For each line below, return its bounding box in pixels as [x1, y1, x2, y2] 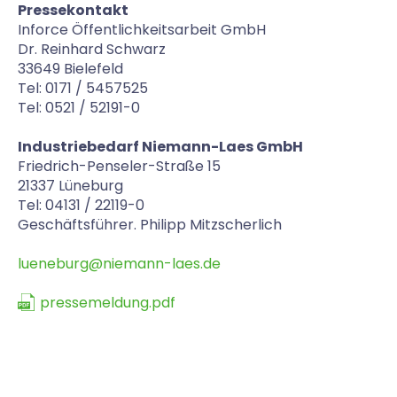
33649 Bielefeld [18, 58, 123, 79]
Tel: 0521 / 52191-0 [18, 97, 140, 118]
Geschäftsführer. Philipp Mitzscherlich [18, 214, 282, 235]
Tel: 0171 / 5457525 [18, 78, 148, 98]
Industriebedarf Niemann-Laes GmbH [18, 136, 303, 157]
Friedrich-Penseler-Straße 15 [18, 156, 221, 176]
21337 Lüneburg [18, 175, 123, 196]
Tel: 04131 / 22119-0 [18, 195, 144, 215]
